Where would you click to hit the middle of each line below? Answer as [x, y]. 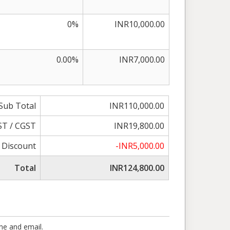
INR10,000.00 [140, 24]
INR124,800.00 [137, 168]
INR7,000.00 [142, 60]
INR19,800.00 [139, 126]
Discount [19, 146]
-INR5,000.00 [140, 146]
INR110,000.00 [137, 106]
